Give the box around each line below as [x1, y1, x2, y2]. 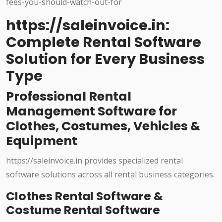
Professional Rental [6, 88, 131, 106]
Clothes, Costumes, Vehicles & [6, 117, 200, 135]
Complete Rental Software [6, 32, 201, 53]
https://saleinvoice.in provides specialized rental [6, 155, 183, 166]
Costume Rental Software [6, 202, 160, 219]
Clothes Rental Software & [6, 188, 163, 205]
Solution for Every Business [6, 49, 205, 69]
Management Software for [6, 103, 177, 120]
